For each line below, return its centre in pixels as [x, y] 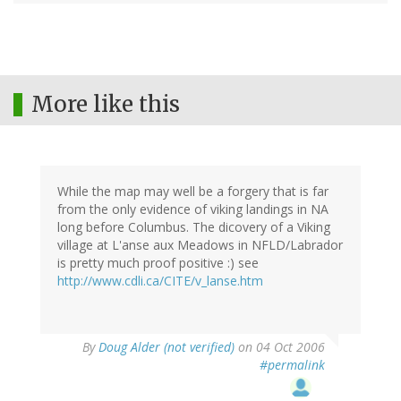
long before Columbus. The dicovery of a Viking [194, 227]
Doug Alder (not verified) [166, 347]
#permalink [292, 365]
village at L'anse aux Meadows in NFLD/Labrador [200, 245]
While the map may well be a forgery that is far [193, 192]
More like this [106, 105]
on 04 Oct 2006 [280, 347]
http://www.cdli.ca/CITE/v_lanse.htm [160, 281]
